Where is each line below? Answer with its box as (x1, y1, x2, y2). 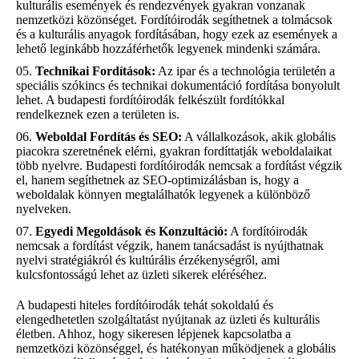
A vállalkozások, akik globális (182, 129, 336, 143)
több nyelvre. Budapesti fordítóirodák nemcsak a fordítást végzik (16, 158, 342, 172)
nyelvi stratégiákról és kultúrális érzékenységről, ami (16, 252, 280, 267)
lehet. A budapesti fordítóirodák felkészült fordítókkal (16, 92, 284, 107)
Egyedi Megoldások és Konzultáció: (35, 224, 228, 238)
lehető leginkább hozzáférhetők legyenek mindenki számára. (16, 41, 321, 55)
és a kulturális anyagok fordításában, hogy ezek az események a (16, 26, 337, 41)
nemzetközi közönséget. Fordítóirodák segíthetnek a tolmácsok (16, 12, 333, 26)
